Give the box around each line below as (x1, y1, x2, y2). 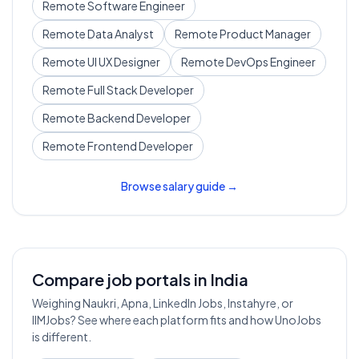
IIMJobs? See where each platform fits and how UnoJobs (32, 313, 321, 327)
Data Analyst (87, 26, 154, 41)
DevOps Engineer (226, 54, 316, 69)
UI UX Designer (87, 54, 160, 69)
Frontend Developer (87, 139, 193, 153)
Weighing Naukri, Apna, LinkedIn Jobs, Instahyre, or (32, 296, 293, 310)
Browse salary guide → (121, 179, 238, 193)
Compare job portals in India (32, 269, 248, 289)
